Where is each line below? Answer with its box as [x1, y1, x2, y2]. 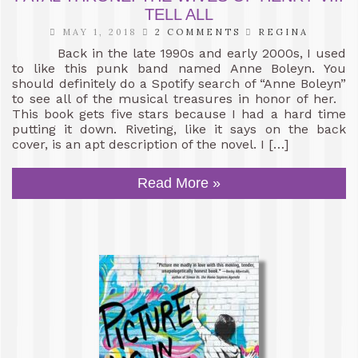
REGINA [258, 26, 308, 38]
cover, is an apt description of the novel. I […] [12, 136, 288, 152]
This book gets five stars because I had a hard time [12, 105, 346, 121]
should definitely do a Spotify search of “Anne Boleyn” [12, 75, 346, 91]
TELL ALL [145, 5, 213, 23]
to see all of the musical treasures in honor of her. [12, 90, 346, 106]
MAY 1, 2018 [58, 26, 142, 38]
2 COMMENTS [155, 26, 241, 38]
